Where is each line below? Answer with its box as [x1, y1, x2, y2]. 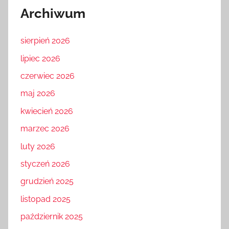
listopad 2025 [20, 194, 71, 204]
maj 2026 [20, 88, 55, 99]
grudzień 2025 [20, 176, 74, 187]
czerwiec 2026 [20, 71, 75, 81]
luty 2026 [20, 141, 55, 151]
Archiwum [20, 5, 85, 21]
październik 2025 [20, 212, 83, 222]
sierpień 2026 [20, 36, 70, 46]
